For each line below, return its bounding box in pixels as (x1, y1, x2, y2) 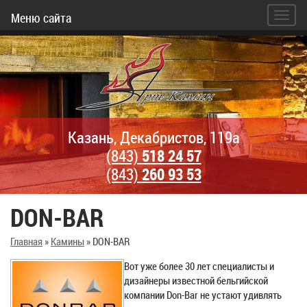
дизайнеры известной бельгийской (124, 273, 268, 287)
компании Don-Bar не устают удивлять (124, 288, 282, 302)
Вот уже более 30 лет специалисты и (124, 259, 274, 273)
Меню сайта (11, 10, 71, 26)
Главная (10, 234, 42, 248)
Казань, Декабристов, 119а (67, 127, 240, 148)
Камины (51, 234, 84, 248)
